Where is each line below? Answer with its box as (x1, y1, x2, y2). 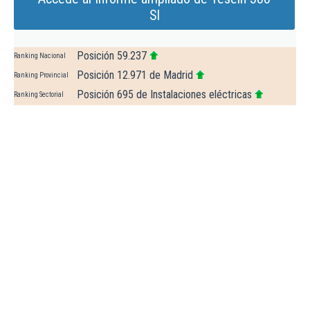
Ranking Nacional (14, 52, 66, 60)
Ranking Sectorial (14, 91, 64, 99)
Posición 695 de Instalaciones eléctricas (77, 88, 252, 102)
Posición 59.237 (77, 49, 147, 63)
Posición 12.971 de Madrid (77, 69, 193, 82)
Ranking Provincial (14, 71, 69, 80)
